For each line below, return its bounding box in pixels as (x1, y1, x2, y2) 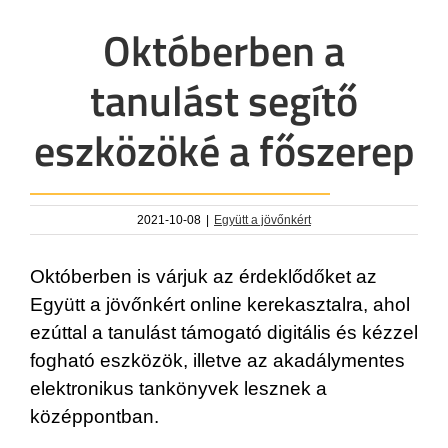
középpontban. (30, 405, 159, 427)
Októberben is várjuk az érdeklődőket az (30, 265, 377, 287)
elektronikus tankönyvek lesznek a (30, 377, 327, 399)
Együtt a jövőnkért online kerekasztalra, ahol (30, 293, 410, 315)
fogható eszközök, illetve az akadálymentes (30, 349, 405, 371)
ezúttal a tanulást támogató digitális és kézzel (30, 321, 418, 343)
